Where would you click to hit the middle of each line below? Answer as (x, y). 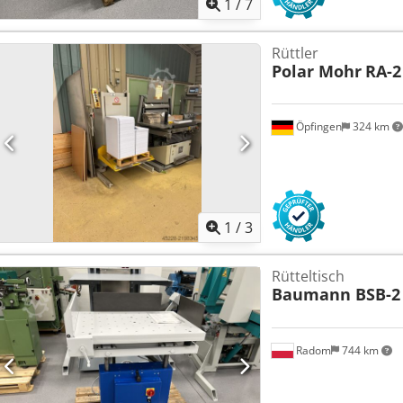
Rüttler (295, 54)
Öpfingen (317, 127)
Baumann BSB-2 (336, 295)
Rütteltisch (308, 277)
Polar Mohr (316, 72)
